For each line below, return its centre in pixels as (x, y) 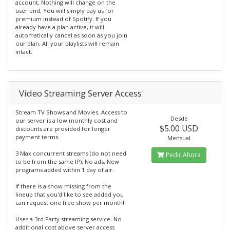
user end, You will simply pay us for (65, 11)
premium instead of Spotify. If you (63, 19)
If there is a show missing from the (63, 186)
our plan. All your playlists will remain (67, 43)
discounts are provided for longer (63, 129)
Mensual (179, 138)
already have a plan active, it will (60, 27)
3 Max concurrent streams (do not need (71, 153)
